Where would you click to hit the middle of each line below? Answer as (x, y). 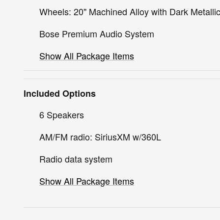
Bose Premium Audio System (97, 34)
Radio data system (76, 159)
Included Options (60, 94)
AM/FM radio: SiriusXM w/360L (100, 137)
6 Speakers (62, 115)
